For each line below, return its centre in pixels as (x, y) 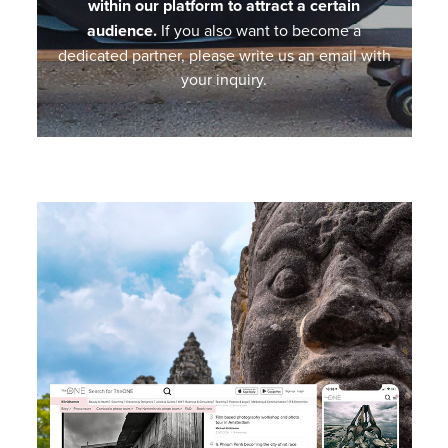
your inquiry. (224, 79)
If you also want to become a (261, 30)
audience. (124, 31)
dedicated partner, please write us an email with (224, 55)
